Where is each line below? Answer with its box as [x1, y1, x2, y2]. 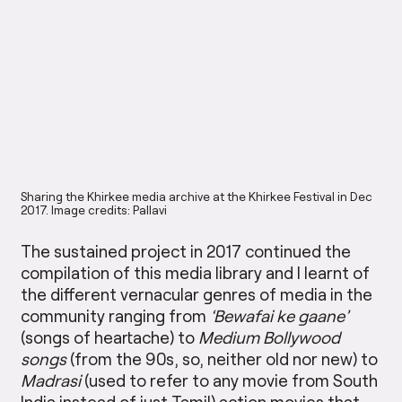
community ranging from [21, 305, 211, 327]
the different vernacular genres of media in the [21, 284, 373, 305]
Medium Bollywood [198, 327, 341, 348]
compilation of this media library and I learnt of [21, 262, 371, 284]
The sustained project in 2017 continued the [21, 240, 352, 262]
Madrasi [21, 370, 82, 391]
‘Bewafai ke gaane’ [210, 305, 349, 327]
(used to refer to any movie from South [81, 370, 379, 391]
